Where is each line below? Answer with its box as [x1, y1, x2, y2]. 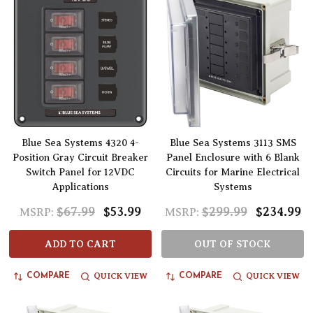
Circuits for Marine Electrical [166, 167, 300, 178]
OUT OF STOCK [194, 238, 271, 250]
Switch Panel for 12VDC [26, 167, 135, 178]
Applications [52, 182, 109, 193]
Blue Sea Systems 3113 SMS [169, 138, 296, 149]
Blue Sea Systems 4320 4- [22, 138, 139, 149]
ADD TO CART [45, 238, 116, 250]
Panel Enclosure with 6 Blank [166, 152, 300, 163]
